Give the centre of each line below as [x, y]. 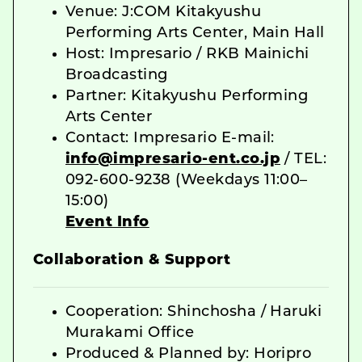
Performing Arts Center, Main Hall [195, 33]
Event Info [107, 222]
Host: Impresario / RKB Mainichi [187, 54]
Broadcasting [117, 75]
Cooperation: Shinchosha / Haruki [194, 312]
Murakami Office [130, 333]
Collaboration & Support [132, 260]
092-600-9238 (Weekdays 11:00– [187, 180]
